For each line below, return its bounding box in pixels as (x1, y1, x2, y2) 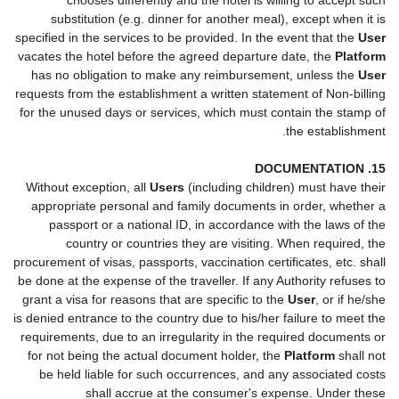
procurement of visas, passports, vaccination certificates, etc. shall (13, 254, 386, 269)
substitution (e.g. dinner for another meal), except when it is (51, 11, 386, 26)
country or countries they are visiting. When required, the (66, 235, 386, 250)
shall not (335, 347, 386, 362)
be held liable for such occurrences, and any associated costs (39, 366, 386, 381)
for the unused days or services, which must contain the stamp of (20, 104, 386, 119)
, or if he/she (315, 291, 386, 306)
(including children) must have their (184, 179, 386, 194)
